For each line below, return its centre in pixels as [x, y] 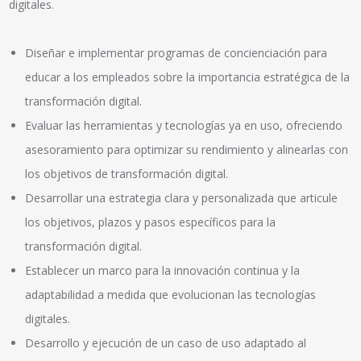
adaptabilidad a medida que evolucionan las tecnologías [171, 294]
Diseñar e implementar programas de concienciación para [176, 52]
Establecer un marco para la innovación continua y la [163, 270]
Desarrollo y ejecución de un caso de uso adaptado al [166, 342]
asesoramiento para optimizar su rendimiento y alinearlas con [187, 149]
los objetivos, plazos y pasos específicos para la [151, 222]
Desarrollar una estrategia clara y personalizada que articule [182, 197]
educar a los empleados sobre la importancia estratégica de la [188, 77]
